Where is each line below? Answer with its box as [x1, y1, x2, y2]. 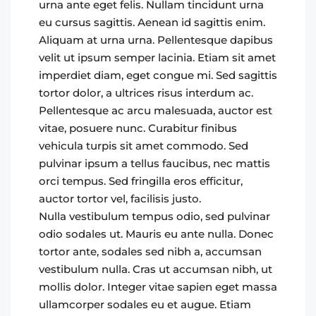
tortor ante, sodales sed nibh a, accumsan [39, 245, 262, 258]
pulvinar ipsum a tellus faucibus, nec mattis [39, 157, 270, 170]
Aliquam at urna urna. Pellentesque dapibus [39, 33, 273, 47]
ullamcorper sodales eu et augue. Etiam [39, 298, 251, 311]
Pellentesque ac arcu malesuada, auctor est [39, 104, 272, 117]
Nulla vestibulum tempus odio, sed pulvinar [39, 209, 270, 223]
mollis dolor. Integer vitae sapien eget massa [39, 280, 277, 293]
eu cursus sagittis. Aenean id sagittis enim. [39, 16, 265, 29]
